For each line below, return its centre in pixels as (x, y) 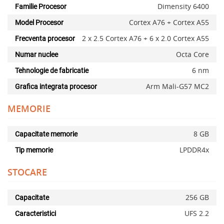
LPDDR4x (194, 150)
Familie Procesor (41, 7)
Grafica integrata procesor (56, 87)
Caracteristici (35, 214)
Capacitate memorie (46, 134)
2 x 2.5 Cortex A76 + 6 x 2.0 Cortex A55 (145, 38)
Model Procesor (39, 23)
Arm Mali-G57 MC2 (177, 86)
